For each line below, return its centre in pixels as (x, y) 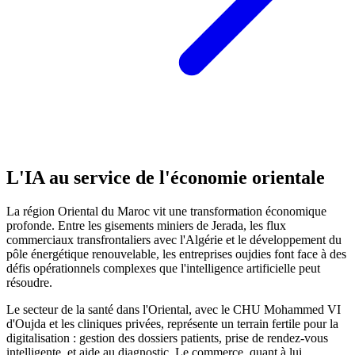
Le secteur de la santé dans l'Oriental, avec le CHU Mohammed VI (174, 309)
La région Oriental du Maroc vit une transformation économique (166, 211)
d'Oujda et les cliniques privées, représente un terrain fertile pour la (172, 323)
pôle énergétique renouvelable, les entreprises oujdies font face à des (176, 254)
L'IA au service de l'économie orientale (166, 177)
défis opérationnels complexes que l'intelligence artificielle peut (163, 268)
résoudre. (29, 282)
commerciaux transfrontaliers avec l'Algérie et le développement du (174, 239)
